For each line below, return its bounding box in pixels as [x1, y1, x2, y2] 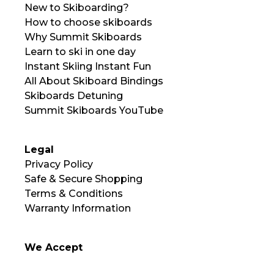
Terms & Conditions [24, 187, 123, 199]
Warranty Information [24, 202, 131, 214]
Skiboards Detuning [24, 89, 123, 102]
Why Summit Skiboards [24, 31, 142, 43]
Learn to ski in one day [24, 45, 136, 57]
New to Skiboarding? [24, 1, 129, 13]
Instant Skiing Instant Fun [24, 60, 151, 72]
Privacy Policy [24, 158, 93, 170]
